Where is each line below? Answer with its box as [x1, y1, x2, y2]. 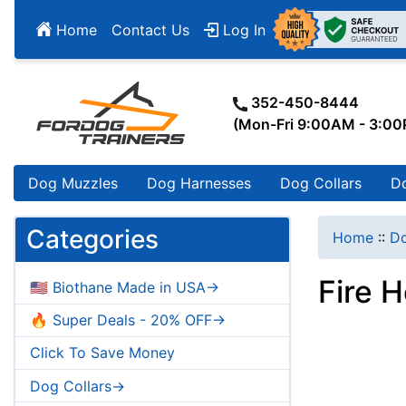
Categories [26, 224, 159, 256]
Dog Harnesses [147, 174, 251, 193]
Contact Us [111, 20, 189, 39]
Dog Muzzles [28, 174, 118, 193]
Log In [218, 20, 266, 39]
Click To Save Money [30, 343, 175, 362]
